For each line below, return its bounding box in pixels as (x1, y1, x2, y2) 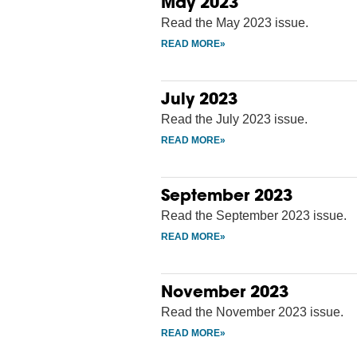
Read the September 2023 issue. (161, 208, 347, 222)
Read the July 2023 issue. (161, 112, 308, 126)
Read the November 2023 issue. (161, 304, 343, 319)
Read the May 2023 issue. (161, 15, 308, 29)
